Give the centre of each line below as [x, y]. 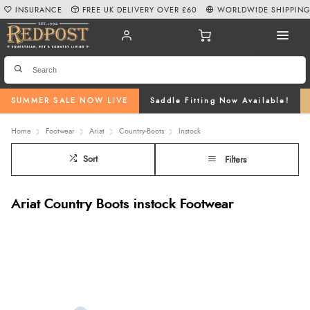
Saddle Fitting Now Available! [220, 101]
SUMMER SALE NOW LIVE [70, 101]
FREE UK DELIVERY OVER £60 [140, 10]
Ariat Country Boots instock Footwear [122, 204]
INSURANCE [39, 10]
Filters [236, 160]
